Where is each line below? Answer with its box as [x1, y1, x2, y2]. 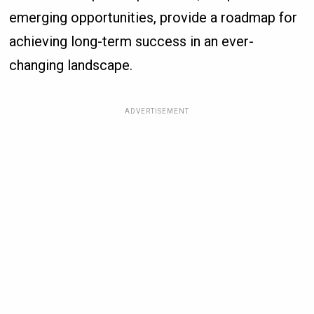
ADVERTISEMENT [124, 107, 189, 115]
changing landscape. [9, 56, 133, 74]
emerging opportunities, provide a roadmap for [9, 8, 298, 26]
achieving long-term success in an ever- [9, 32, 254, 50]
